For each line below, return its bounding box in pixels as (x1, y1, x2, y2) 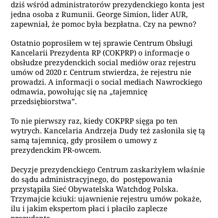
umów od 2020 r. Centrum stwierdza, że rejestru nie (11, 67, 192, 77)
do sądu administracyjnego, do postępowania (11, 174, 173, 184)
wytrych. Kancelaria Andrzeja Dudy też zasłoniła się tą (11, 126, 206, 136)
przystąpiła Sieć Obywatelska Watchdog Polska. (11, 183, 179, 194)
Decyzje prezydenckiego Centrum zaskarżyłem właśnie (11, 164, 205, 174)
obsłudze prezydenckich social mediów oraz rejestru (11, 57, 197, 68)
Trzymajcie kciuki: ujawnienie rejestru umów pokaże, (11, 193, 202, 203)
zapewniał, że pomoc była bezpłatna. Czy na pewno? (11, 18, 199, 29)
